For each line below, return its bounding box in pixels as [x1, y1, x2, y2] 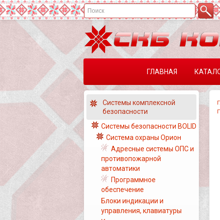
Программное [111, 176, 156, 184]
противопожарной [101, 155, 161, 163]
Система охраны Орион [106, 134, 181, 141]
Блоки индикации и [101, 197, 164, 205]
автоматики [101, 165, 140, 172]
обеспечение [101, 186, 144, 193]
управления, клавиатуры [101, 207, 182, 215]
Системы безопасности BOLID [101, 122, 196, 130]
